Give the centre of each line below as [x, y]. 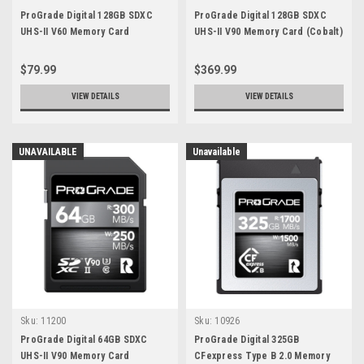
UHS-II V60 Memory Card [75, 32]
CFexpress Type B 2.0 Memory [262, 356]
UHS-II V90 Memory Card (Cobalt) [269, 32]
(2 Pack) [212, 48]
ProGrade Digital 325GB [247, 340]
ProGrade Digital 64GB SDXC [84, 340]
